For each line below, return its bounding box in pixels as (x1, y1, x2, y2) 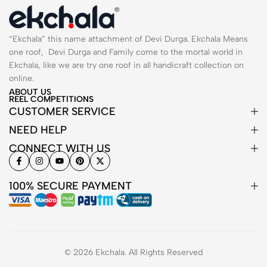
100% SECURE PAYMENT (9, 179, 132, 193)
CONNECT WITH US (9, 142, 110, 156)
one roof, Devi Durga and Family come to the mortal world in (9, 47, 243, 58)
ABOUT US (9, 86, 51, 97)
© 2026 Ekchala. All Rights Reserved (64, 247, 203, 258)
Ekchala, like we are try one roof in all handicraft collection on (9, 60, 244, 71)
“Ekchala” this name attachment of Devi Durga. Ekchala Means (9, 34, 248, 45)
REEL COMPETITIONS (9, 94, 94, 104)
